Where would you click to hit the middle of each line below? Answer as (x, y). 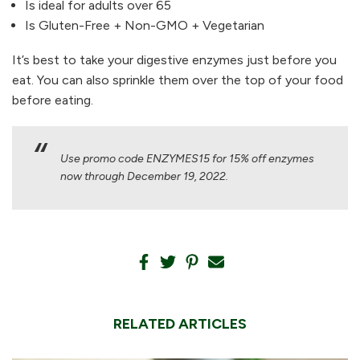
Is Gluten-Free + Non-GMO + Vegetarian (145, 26)
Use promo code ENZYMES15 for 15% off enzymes (187, 158)
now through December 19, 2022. (144, 176)
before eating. (53, 100)
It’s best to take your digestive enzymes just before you (174, 59)
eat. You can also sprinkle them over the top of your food (178, 80)
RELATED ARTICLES (180, 323)
